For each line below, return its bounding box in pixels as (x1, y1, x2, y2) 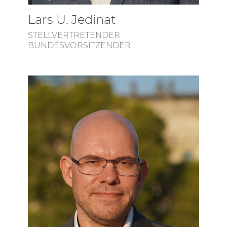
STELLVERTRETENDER (28, 29, 120, 40)
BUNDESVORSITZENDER (28, 40, 131, 50)
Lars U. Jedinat (28, 12, 116, 27)
